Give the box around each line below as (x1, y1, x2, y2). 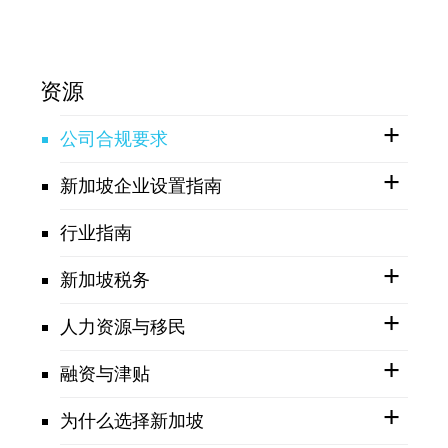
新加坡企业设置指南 (60, 174, 222, 196)
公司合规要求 (60, 127, 168, 149)
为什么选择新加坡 (60, 409, 204, 431)
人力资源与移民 (60, 315, 186, 337)
